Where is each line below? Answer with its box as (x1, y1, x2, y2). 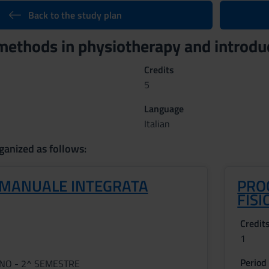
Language (144, 101, 184, 116)
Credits (144, 62, 174, 77)
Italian (144, 116, 170, 131)
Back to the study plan (28, 8, 122, 22)
